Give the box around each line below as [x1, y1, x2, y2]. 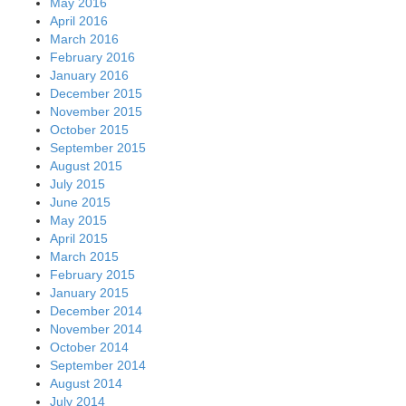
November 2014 [50, 321, 142, 336]
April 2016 [50, 13, 108, 28]
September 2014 [50, 357, 146, 372]
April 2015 [50, 230, 108, 246]
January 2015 [50, 285, 129, 300]
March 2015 [50, 248, 119, 264]
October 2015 [50, 121, 129, 137]
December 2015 [50, 85, 142, 101]
